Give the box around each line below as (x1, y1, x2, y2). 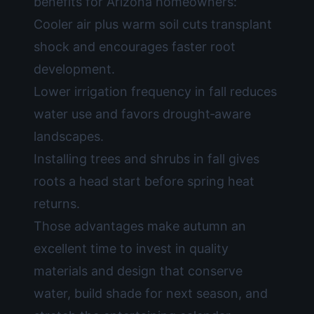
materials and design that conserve (34, 264, 243, 278)
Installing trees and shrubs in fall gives (34, 151, 259, 166)
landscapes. (34, 129, 104, 144)
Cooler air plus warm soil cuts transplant (34, 17, 272, 32)
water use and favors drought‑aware (34, 107, 251, 121)
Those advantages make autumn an (34, 219, 246, 233)
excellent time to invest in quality (34, 241, 228, 256)
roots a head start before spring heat (34, 174, 254, 189)
